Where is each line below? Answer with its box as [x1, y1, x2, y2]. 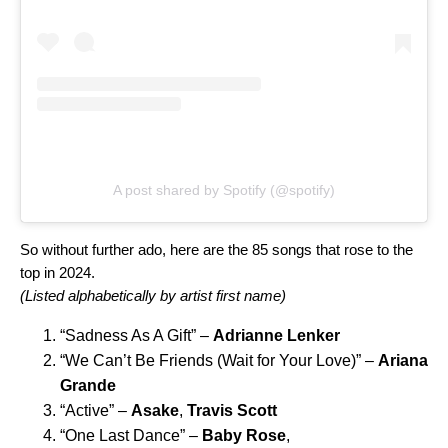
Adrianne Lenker [213, 327, 340, 345]
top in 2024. [20, 264, 95, 282]
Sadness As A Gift [65, 327, 191, 345]
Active [65, 402, 109, 420]
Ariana [378, 352, 428, 370]
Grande [60, 377, 116, 395]
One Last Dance [65, 427, 180, 445]
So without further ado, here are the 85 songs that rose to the [20, 241, 413, 259]
